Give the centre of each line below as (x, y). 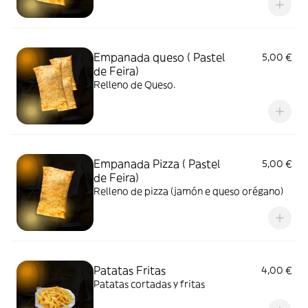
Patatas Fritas (130, 270)
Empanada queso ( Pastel (159, 57)
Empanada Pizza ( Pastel (157, 164)
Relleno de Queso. (134, 85)
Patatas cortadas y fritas (149, 284)
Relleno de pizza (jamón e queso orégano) (188, 191)
